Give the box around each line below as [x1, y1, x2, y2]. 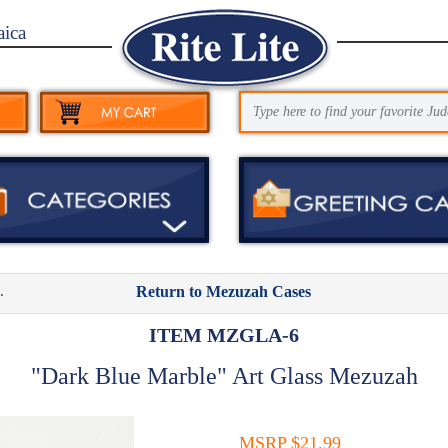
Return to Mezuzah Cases [136, 282, 312, 300]
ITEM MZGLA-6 [149, 323, 299, 346]
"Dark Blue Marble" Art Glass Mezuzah [30, 362, 418, 389]
